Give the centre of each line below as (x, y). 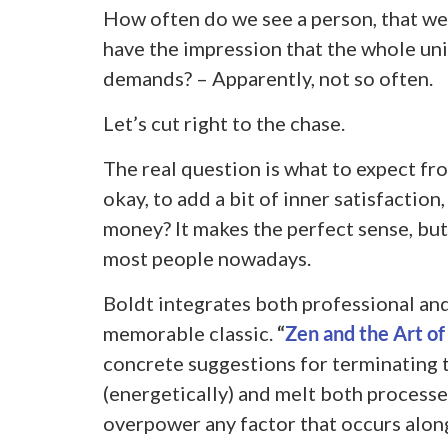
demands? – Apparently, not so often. (267, 78)
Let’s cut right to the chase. (227, 123)
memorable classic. (189, 333)
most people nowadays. (206, 258)
